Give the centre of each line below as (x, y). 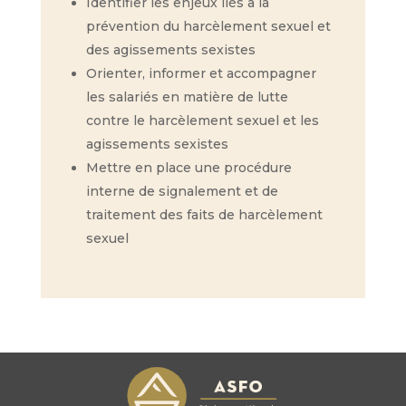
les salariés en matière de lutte (187, 97)
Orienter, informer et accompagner (201, 73)
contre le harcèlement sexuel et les (202, 120)
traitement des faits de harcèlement (204, 214)
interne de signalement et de (182, 191)
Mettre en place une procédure (188, 167)
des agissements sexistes (170, 49)
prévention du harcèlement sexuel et (208, 26)
